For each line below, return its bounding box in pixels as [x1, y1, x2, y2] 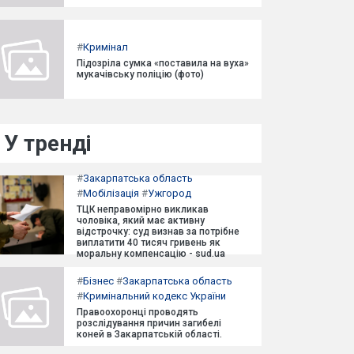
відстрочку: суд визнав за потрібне [77, 226, 239, 237]
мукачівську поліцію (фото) [77, 68, 204, 80]
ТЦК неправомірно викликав [77, 204, 209, 215]
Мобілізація [83, 187, 139, 199]
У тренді [4, 130, 92, 156]
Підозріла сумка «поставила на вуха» [77, 57, 249, 69]
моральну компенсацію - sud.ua [77, 248, 225, 259]
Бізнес [83, 275, 114, 287]
